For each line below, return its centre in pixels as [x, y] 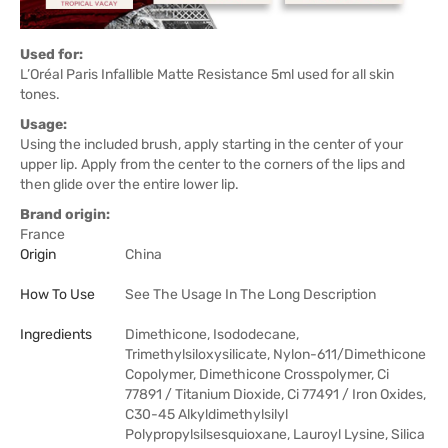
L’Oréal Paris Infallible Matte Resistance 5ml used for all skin [207, 75]
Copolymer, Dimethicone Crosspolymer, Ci [257, 375]
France [42, 235]
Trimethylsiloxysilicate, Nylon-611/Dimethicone [275, 355]
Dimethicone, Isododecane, [212, 335]
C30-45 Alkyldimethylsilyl [206, 415]
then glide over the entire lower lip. [129, 185]
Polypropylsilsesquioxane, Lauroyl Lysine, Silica [275, 435]
